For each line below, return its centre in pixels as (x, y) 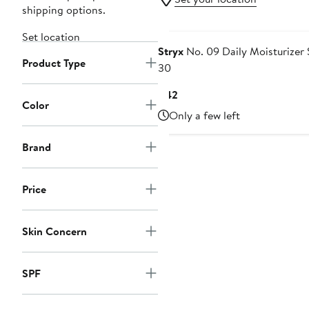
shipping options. (64, 10)
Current (196, 94)
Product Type (54, 63)
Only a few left (204, 116)
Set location (51, 37)
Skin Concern (54, 231)
